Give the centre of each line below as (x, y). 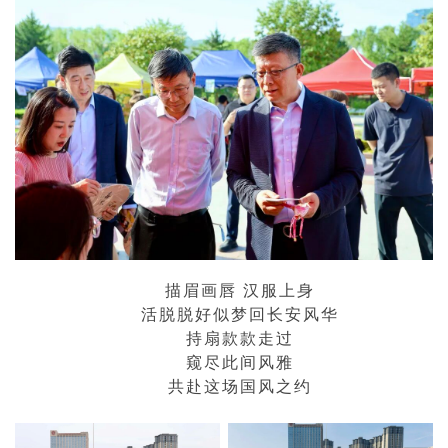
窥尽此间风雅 (240, 363)
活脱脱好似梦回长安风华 (240, 315)
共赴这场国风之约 (240, 387)
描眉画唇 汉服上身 (240, 291)
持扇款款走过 (240, 339)
